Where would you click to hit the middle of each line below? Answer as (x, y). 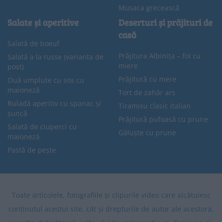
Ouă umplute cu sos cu (46, 80)
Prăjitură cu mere (147, 79)
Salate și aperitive (43, 22)
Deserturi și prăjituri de (166, 22)
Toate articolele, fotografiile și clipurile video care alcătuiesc (111, 195)
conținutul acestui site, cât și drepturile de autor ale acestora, (111, 209)
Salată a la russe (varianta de (55, 56)
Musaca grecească (149, 7)
